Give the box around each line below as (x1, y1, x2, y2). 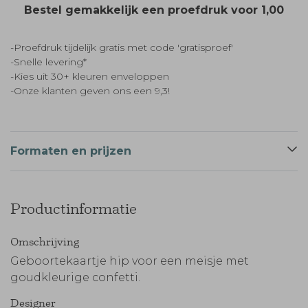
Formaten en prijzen (10, 144, 131, 157)
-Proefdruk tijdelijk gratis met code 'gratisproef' (10, 41, 233, 54)
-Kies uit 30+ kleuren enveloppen (10, 70, 169, 82)
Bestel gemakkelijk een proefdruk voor (24, 3, 261, 16)
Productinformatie (10, 199, 137, 218)
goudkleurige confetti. (10, 271, 140, 284)
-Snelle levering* (10, 56, 87, 68)
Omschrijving (10, 234, 79, 248)
